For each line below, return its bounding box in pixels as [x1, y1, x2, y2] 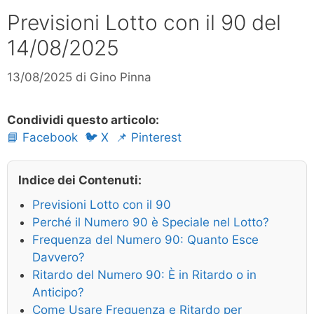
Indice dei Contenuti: [18, 172, 142, 187]
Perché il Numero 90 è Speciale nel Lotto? [32, 214, 269, 229]
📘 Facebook [7, 130, 78, 144]
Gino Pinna [90, 69, 151, 84]
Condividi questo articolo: [7, 112, 159, 127]
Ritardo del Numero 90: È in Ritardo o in [32, 267, 257, 282]
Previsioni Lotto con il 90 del [7, 10, 281, 36]
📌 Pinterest [116, 130, 182, 144]
